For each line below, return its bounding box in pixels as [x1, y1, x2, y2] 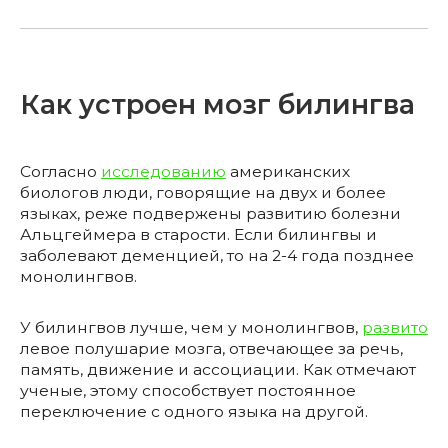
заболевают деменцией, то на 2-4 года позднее [20, 246, 414, 266]
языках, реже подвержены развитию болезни [20, 204, 401, 224]
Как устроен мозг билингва [20, 88, 415, 122]
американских [226, 162, 350, 182]
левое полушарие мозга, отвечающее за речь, [20, 339, 403, 359]
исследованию [101, 162, 226, 182]
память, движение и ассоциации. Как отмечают [20, 360, 416, 380]
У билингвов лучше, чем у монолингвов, [20, 318, 362, 338]
